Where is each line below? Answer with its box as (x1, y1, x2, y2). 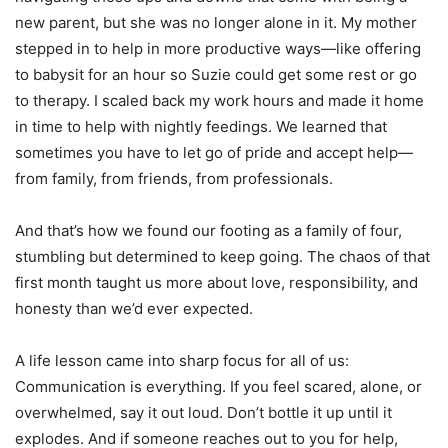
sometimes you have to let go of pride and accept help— (15, 143, 413, 163)
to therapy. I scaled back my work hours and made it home (15, 91, 424, 111)
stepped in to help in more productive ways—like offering (15, 39, 421, 59)
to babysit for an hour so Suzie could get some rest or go (15, 65, 417, 85)
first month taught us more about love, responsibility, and (15, 273, 418, 293)
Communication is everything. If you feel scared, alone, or (15, 377, 422, 397)
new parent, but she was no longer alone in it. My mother (15, 13, 417, 33)
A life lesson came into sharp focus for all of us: (15, 351, 349, 371)
